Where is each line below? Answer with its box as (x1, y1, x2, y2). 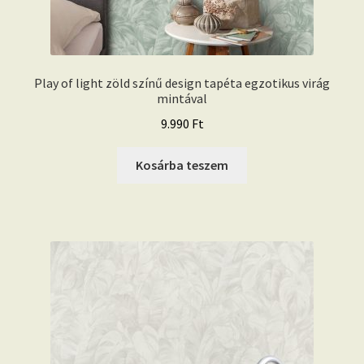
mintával (157, 90, 207, 107)
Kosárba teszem (136, 156, 228, 173)
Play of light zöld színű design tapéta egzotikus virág (34, 75, 330, 92)
